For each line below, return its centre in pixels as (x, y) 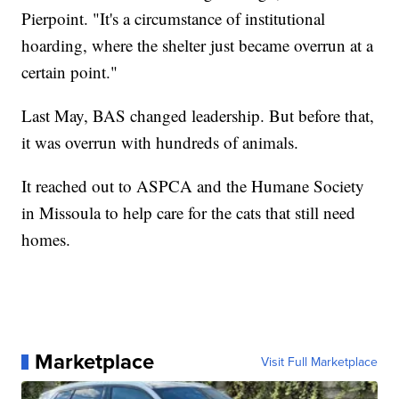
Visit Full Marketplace (319, 362)
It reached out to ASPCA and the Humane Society (193, 186)
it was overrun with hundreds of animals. (160, 142)
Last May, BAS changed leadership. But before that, (198, 116)
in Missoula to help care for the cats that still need (189, 213)
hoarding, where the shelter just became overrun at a (198, 45)
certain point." (70, 72)
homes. (46, 240)
